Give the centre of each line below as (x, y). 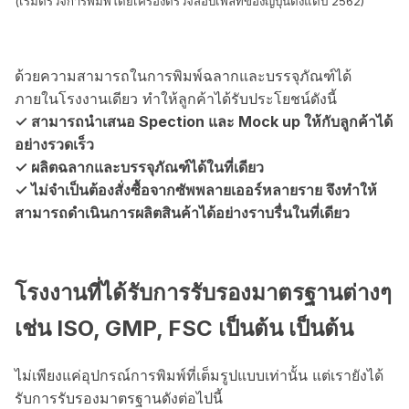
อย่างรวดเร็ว (54, 144)
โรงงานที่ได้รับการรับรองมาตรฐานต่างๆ (203, 293)
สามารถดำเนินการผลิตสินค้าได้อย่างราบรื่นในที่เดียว (182, 212)
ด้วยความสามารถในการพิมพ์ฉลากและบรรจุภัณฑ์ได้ (183, 75)
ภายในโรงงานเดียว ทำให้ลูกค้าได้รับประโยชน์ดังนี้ (176, 98)
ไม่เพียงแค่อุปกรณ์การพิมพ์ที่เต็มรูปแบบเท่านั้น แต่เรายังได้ (199, 376)
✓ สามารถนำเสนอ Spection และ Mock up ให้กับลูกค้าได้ (204, 121)
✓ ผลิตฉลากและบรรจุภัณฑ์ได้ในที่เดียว (139, 167)
